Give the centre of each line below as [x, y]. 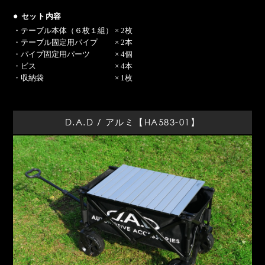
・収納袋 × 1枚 [73, 77]
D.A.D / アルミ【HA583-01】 [132, 122]
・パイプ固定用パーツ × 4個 [73, 54]
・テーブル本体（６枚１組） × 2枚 [73, 30]
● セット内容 [37, 16]
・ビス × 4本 [73, 66]
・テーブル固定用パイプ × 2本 [73, 42]
